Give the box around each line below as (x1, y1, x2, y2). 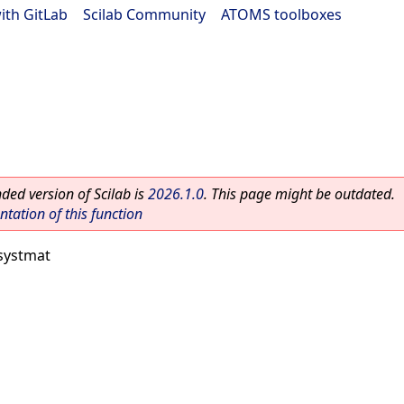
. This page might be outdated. (204, 184, 395, 204)
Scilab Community (83, 5, 206, 24)
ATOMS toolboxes (221, 5, 342, 24)
